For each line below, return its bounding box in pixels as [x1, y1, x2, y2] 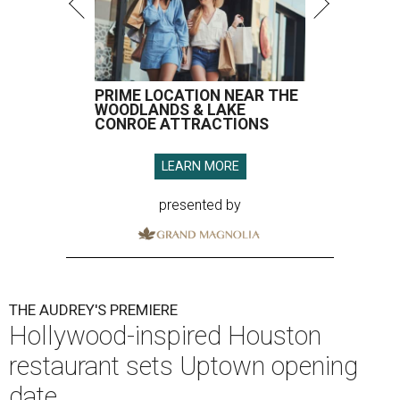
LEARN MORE [161, 159, 239, 175]
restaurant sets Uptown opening [9, 351, 358, 382]
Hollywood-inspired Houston [9, 321, 321, 352]
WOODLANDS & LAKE [95, 101, 246, 120]
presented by [159, 196, 241, 214]
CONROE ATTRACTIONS [95, 115, 269, 134]
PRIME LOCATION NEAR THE [95, 87, 298, 105]
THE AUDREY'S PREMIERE [9, 301, 178, 320]
